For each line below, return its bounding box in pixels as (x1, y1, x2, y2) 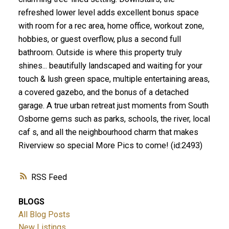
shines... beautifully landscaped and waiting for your (18, 60, 202, 71)
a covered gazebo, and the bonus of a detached (18, 87, 189, 97)
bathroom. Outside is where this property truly (18, 47, 182, 57)
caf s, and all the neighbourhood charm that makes (18, 127, 198, 137)
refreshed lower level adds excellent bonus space (18, 7, 199, 17)
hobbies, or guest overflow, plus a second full (18, 34, 181, 44)
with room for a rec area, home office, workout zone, (18, 20, 204, 31)
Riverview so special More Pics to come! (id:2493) (18, 140, 202, 150)
